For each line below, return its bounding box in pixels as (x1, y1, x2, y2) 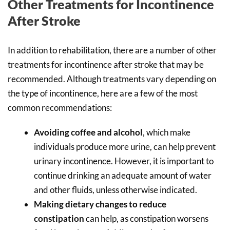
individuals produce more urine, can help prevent (34, 141, 216, 152)
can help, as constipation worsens (86, 213, 208, 224)
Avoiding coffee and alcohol (34, 126, 143, 138)
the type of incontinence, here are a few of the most (8, 87, 198, 99)
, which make (143, 126, 190, 138)
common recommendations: (8, 102, 112, 113)
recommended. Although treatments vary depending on (8, 73, 216, 84)
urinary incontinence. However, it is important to (34, 155, 214, 166)
